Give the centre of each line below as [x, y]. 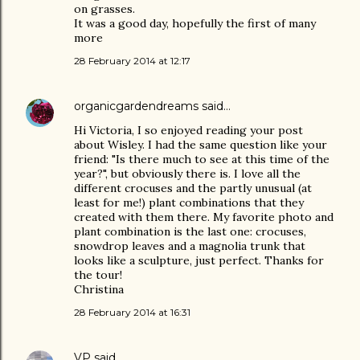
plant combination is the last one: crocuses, [190, 231]
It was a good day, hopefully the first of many [195, 23]
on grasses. [104, 9]
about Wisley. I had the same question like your [200, 145]
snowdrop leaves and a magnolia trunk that [190, 246]
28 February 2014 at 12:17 [132, 61]
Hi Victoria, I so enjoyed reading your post [188, 130]
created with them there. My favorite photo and [204, 217]
